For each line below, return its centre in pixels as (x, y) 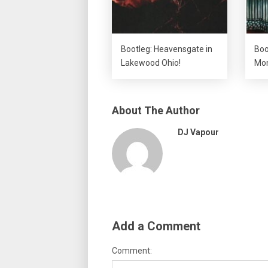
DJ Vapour (198, 133)
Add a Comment (156, 226)
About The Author (156, 111)
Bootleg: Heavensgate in (167, 49)
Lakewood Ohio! (151, 63)
